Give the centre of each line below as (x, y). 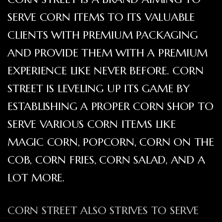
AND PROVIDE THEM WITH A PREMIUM (108, 53)
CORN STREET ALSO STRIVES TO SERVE (103, 211)
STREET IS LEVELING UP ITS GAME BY (99, 89)
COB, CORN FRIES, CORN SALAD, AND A (106, 160)
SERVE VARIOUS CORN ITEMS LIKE (92, 124)
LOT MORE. (36, 178)
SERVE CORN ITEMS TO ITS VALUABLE (101, 17)
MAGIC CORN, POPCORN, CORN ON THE (111, 142)
